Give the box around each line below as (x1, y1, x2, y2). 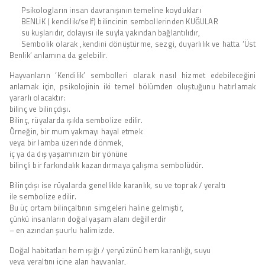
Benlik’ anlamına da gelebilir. (9, 49, 108, 61)
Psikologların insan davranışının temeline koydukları (21, 4, 201, 16)
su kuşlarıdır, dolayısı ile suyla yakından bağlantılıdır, (21, 26, 200, 38)
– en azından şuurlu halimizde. (9, 224, 115, 236)
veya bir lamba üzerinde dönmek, (9, 136, 124, 148)
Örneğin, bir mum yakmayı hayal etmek (9, 125, 143, 137)
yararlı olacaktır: (9, 91, 66, 104)
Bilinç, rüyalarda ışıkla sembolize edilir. (9, 114, 143, 126)
